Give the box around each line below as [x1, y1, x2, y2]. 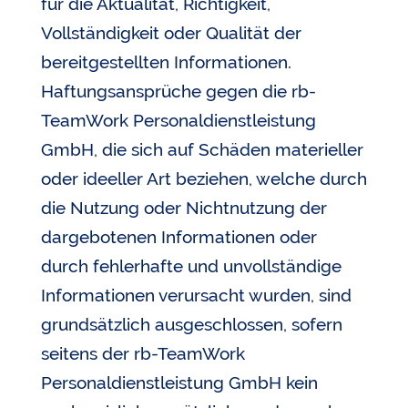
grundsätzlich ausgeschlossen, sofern [40, 313, 342, 334]
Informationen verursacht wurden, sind [40, 284, 352, 305]
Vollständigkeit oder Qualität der [40, 22, 301, 43]
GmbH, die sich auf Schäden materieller [40, 138, 363, 159]
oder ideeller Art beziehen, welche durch [40, 168, 367, 189]
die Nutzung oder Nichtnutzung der [40, 197, 327, 218]
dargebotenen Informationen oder [40, 226, 317, 247]
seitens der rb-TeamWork [40, 342, 245, 363]
